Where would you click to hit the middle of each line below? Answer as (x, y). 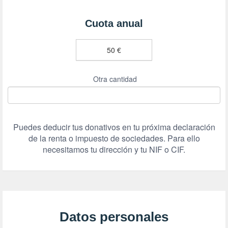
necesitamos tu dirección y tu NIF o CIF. (114, 150)
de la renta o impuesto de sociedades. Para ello (114, 138)
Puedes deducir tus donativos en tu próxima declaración (114, 127)
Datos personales (114, 217)
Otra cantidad (115, 79)
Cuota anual (114, 24)
